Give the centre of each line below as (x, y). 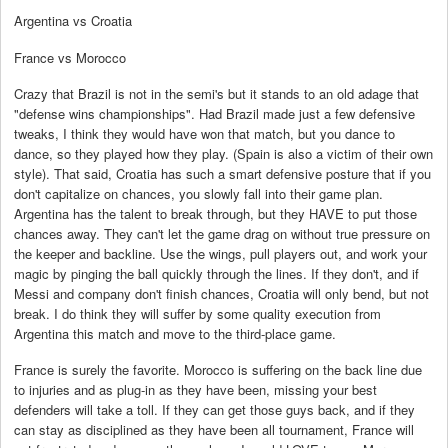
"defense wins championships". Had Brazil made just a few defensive (214, 113)
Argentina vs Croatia (73, 21)
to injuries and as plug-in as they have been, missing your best (195, 390)
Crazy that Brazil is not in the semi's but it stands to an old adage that (216, 93)
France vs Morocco (70, 57)
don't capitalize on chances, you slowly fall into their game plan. (198, 193)
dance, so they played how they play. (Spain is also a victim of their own (223, 153)
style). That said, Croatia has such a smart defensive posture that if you (222, 173)
